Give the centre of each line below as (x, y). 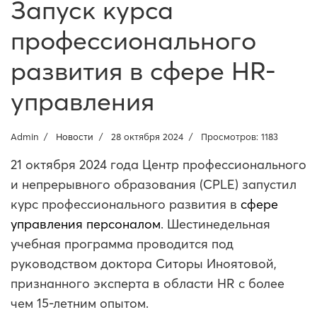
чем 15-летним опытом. (80, 303)
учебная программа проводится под (122, 243)
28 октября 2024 (147, 136)
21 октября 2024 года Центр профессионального (158, 164)
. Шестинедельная (215, 224)
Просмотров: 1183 (240, 136)
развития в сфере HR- (143, 70)
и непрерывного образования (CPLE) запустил (154, 184)
